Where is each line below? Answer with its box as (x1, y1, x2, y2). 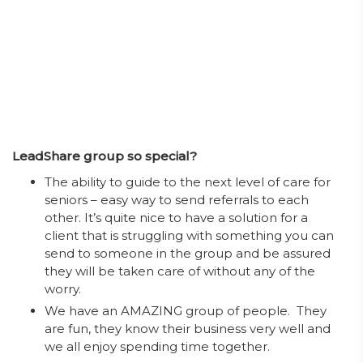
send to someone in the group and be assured (45, 246, 331, 261)
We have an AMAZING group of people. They (45, 303, 327, 318)
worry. (45, 281, 81, 297)
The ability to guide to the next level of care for (45, 174, 331, 190)
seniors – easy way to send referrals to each (45, 192, 309, 207)
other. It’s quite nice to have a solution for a (45, 210, 308, 225)
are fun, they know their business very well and (45, 321, 331, 336)
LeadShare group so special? (12, 148, 197, 164)
